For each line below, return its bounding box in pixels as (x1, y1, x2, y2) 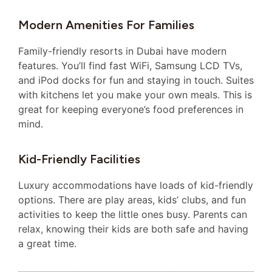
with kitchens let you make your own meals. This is (18, 89, 252, 101)
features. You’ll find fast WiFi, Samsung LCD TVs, (18, 59, 242, 72)
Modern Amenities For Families (18, 18, 194, 33)
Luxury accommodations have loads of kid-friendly (18, 178, 253, 191)
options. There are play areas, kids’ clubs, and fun (18, 193, 246, 206)
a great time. (18, 237, 76, 250)
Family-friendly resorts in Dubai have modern (18, 45, 226, 58)
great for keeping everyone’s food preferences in (18, 103, 243, 116)
